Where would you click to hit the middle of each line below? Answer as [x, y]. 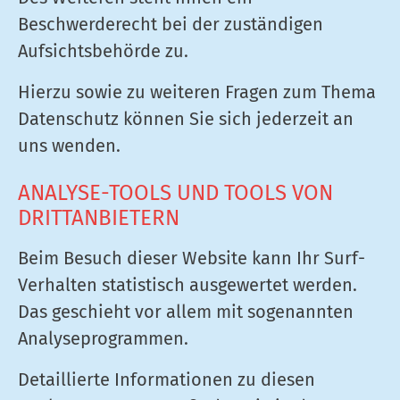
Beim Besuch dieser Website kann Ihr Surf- [192, 258]
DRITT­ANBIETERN [99, 218]
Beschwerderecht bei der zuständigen [171, 24]
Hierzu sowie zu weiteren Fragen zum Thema [197, 92]
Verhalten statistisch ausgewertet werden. [187, 285]
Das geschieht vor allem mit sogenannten [186, 312]
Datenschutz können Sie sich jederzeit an [186, 119]
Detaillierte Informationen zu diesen [167, 379]
